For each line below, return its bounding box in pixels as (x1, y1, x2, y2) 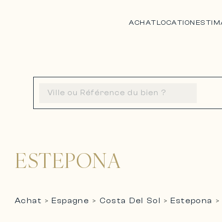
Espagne (52, 196, 90, 205)
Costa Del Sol (99, 196, 161, 205)
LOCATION (156, 18, 196, 27)
